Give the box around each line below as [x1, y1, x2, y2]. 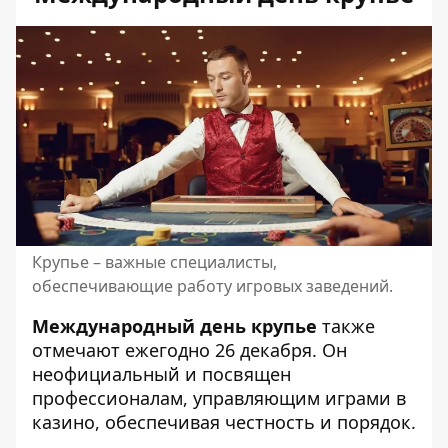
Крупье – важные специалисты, [32, 251, 277, 274]
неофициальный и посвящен [32, 362, 291, 387]
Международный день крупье [32, 314, 317, 339]
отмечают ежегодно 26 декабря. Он [32, 338, 347, 363]
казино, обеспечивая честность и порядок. [32, 410, 416, 435]
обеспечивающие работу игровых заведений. [32, 275, 393, 298]
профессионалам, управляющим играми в [32, 386, 406, 411]
